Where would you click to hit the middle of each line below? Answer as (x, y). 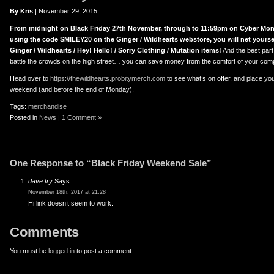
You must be (29, 251)
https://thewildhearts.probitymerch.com (108, 78)
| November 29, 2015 (65, 11)
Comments (44, 232)
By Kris (21, 11)
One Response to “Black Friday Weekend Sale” (111, 163)
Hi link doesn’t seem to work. (71, 203)
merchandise (47, 106)
